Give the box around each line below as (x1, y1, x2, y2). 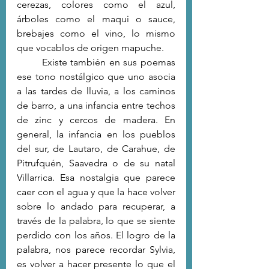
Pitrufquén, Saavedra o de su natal (17, 157, 175, 169)
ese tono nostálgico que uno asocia (17, 70, 175, 82)
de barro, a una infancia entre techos (17, 99, 175, 111)
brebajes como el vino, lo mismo (17, 27, 175, 39)
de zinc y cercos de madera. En (17, 113, 175, 125)
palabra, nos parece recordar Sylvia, (17, 243, 175, 255)
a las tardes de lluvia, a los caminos (17, 85, 175, 97)
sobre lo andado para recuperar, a (17, 200, 175, 212)
